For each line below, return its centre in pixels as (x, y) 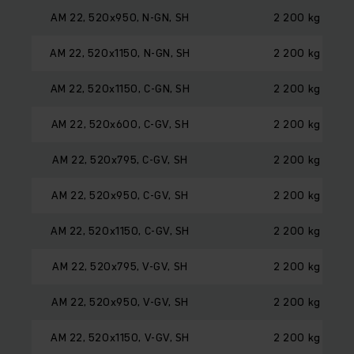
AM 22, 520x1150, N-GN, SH (120, 53)
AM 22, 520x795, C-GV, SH (120, 159)
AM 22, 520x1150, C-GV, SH (120, 230)
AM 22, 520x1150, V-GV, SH (120, 337)
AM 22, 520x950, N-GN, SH (120, 17)
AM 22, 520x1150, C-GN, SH (120, 88)
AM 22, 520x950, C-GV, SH (120, 195)
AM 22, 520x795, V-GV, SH (120, 266)
